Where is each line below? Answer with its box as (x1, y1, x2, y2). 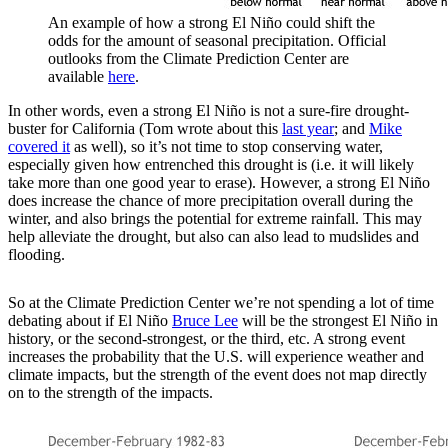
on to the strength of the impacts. (8, 383, 221, 401)
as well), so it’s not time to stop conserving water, (70, 137, 383, 155)
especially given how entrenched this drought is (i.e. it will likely (8, 155, 414, 173)
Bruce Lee (172, 311, 238, 329)
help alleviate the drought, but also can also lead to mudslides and (8, 227, 419, 245)
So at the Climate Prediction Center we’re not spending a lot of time (8, 293, 434, 311)
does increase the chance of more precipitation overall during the (8, 191, 413, 209)
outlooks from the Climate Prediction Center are (48, 49, 349, 67)
